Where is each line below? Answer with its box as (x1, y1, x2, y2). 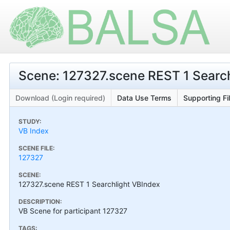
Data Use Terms (117, 93, 171, 102)
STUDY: (18, 117, 42, 125)
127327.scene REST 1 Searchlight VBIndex (18, 179, 160, 188)
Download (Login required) (15, 93, 105, 102)
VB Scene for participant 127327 (18, 206, 127, 215)
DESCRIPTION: (18, 197, 62, 205)
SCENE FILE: (18, 144, 55, 152)
